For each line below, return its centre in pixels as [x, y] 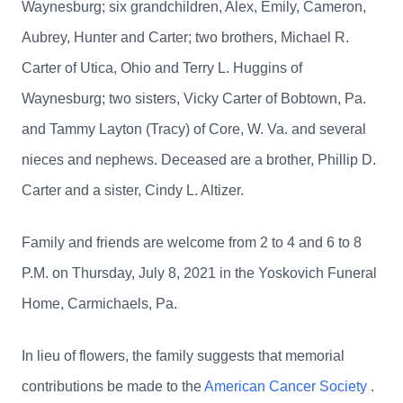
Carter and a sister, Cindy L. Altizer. [133, 190]
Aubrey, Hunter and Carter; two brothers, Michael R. [185, 37]
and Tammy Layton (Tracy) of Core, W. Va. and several [194, 129]
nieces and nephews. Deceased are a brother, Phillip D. [199, 160]
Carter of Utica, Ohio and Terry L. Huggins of [162, 68]
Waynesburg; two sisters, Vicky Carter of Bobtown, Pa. [194, 99]
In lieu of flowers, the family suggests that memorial [183, 356]
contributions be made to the [113, 386]
